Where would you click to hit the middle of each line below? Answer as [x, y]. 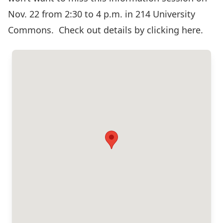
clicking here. [175, 30]
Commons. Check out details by [77, 30]
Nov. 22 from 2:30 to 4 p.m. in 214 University [102, 14]
